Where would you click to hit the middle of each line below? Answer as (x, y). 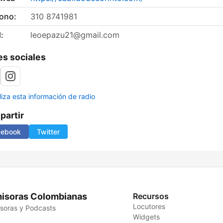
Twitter (48, 132)
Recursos (151, 196)
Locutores (149, 207)
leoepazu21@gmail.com (75, 35)
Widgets (147, 217)
